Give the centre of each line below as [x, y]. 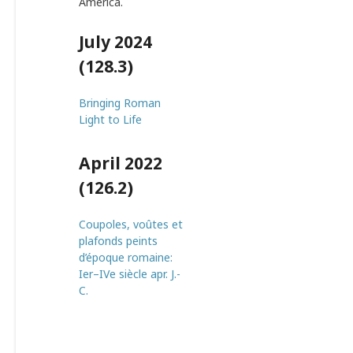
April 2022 [121, 163]
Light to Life [110, 119]
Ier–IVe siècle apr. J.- [130, 274]
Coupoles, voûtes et [131, 224]
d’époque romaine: [126, 257]
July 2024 [115, 42]
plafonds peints [118, 241]
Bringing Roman [120, 103]
